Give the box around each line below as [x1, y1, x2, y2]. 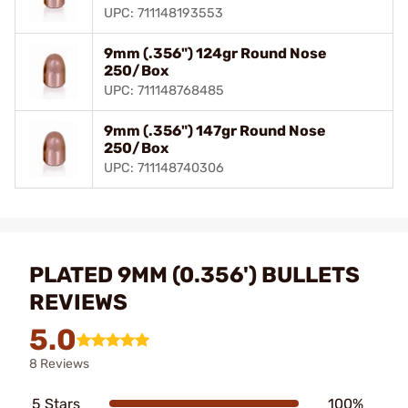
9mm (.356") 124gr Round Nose [104, 44, 327, 62]
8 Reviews [29, 355, 89, 372]
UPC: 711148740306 [104, 159, 224, 176]
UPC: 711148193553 [104, 5, 223, 21]
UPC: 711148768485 [104, 82, 224, 98]
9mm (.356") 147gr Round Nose [104, 121, 326, 139]
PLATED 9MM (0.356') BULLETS [29, 261, 360, 288]
